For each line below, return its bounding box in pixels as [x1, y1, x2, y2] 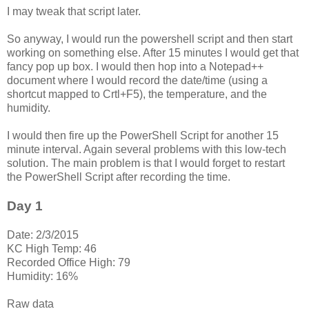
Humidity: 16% [7, 270, 78, 283]
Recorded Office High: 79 [7, 257, 130, 269]
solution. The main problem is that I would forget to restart [7, 157, 285, 170]
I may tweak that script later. [7, 6, 141, 18]
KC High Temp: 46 [7, 243, 97, 255]
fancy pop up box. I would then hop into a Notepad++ [7, 61, 263, 73]
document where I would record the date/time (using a [7, 74, 268, 87]
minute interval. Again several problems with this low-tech [7, 143, 286, 156]
